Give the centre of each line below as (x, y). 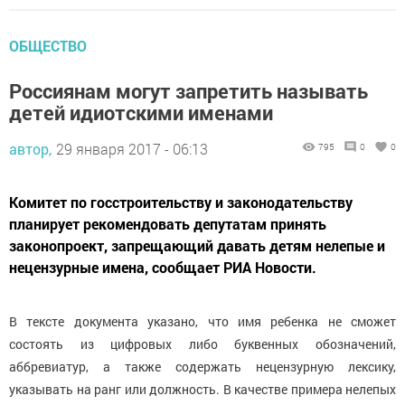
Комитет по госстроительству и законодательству (181, 202)
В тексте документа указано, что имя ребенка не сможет (202, 321)
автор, (30, 148)
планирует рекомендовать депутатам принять (168, 223)
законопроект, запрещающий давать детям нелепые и (197, 245)
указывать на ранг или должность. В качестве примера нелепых (202, 389)
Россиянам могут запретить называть (188, 90)
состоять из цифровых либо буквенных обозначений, (202, 344)
